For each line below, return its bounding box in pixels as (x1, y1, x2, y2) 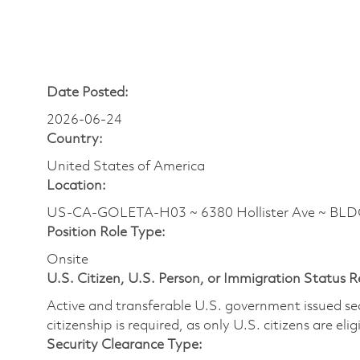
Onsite (47, 253, 88, 268)
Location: (47, 179, 106, 194)
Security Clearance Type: (47, 338, 202, 353)
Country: (47, 133, 103, 147)
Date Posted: (47, 86, 129, 100)
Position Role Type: (47, 226, 166, 240)
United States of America (47, 160, 205, 174)
